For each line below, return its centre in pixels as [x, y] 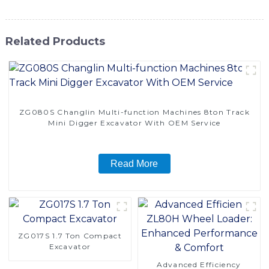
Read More [134, 163]
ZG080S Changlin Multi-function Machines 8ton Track [134, 112]
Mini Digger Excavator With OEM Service [134, 122]
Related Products [55, 41]
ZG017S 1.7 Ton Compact [70, 235]
